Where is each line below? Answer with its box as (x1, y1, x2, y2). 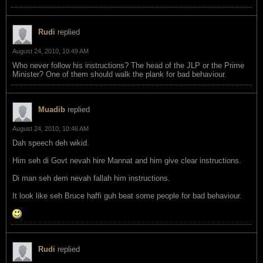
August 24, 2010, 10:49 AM (12, 47, 89, 55)
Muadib (38, 104, 65, 114)
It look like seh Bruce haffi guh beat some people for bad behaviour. (12, 191, 242, 200)
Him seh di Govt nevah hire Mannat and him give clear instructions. (12, 156, 241, 165)
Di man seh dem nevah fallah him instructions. (12, 173, 170, 183)
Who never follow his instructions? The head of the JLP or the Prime (12, 60, 244, 70)
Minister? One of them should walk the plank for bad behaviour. (12, 69, 227, 79)
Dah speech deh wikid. (12, 138, 89, 147)
